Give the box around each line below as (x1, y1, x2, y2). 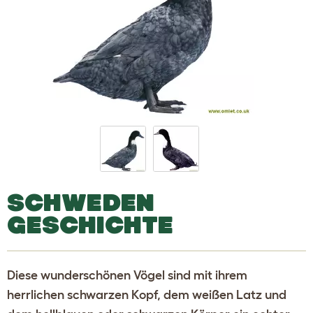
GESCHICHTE (7, 210, 173, 238)
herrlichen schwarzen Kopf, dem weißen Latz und (7, 287, 286, 302)
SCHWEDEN (7, 188, 154, 216)
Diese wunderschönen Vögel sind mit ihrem (7, 268, 247, 282)
